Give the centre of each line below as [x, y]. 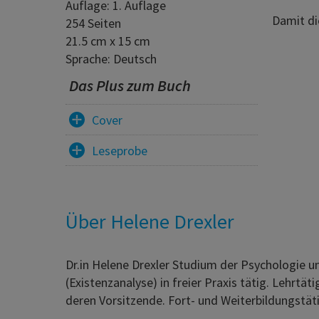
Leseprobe [120, 150]
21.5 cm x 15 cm [108, 41]
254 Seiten [93, 23]
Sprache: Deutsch [111, 59]
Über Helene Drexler [150, 222]
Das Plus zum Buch [130, 86]
